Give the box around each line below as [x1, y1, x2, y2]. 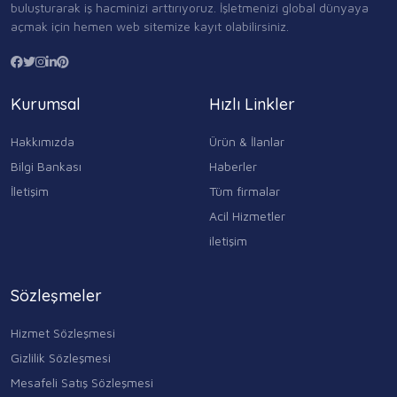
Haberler [209, 159, 257, 175]
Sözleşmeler [11, 285, 102, 307]
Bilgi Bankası [11, 159, 82, 175]
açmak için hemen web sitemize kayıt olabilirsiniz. [11, 18, 289, 34]
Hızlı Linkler [209, 93, 295, 114]
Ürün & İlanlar [209, 134, 284, 150]
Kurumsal [11, 93, 81, 114]
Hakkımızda [11, 134, 74, 150]
